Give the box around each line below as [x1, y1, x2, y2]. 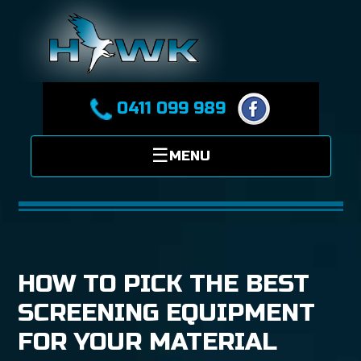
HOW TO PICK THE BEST [18, 269, 310, 298]
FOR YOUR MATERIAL [18, 327, 278, 356]
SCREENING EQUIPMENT [18, 298, 316, 327]
